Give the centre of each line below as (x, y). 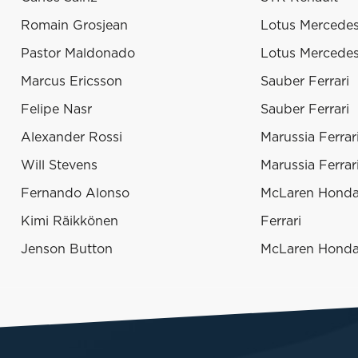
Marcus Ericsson (72, 82)
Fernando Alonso (75, 194)
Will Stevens (59, 166)
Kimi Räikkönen (70, 222)
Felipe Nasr (56, 110)
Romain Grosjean (74, 26)
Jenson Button (67, 250)
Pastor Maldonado (78, 54)
